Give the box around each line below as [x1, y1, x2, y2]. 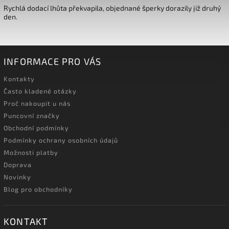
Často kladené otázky [4, 87, 77, 95]
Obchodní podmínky [4, 124, 69, 132]
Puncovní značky [4, 111, 60, 120]
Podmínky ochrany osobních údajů [4, 136, 118, 144]
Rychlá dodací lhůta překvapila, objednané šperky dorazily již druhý [4, 4, 221, 12]
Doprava [4, 161, 32, 169]
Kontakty [4, 75, 35, 83]
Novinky [4, 173, 31, 181]
